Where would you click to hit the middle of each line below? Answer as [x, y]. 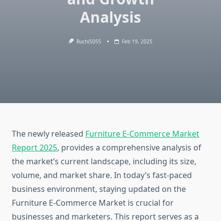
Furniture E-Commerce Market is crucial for [93, 203]
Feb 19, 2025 [137, 41]
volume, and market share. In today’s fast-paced [102, 175]
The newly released [49, 134]
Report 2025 [35, 148]
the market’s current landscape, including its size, [104, 162]
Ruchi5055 [89, 41]
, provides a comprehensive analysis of [129, 148]
